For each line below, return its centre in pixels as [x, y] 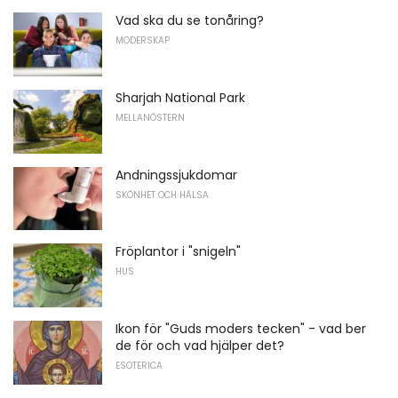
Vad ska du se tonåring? [190, 21]
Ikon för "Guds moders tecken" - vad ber [241, 328]
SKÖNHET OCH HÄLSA [162, 195]
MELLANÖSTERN [150, 118]
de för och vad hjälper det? [200, 345]
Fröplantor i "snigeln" [178, 252]
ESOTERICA [139, 365]
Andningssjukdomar [176, 175]
